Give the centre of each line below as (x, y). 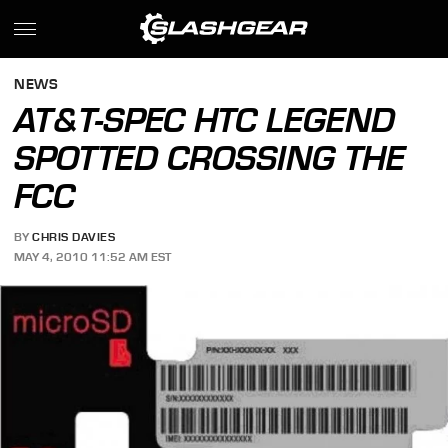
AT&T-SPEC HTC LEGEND (205, 120)
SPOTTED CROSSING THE (210, 158)
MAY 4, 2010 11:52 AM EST (93, 256)
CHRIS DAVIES (74, 237)
